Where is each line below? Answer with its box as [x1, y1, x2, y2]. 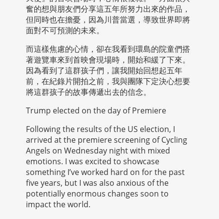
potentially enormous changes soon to [25, 188, 169, 199]
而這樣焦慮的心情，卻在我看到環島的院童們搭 [25, 44, 190, 55]
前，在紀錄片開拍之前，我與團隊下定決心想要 [25, 76, 190, 87]
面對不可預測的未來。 [25, 25, 104, 36]
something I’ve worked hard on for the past [25, 167, 185, 178]
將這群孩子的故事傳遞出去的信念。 [25, 87, 151, 98]
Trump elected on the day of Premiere [25, 105, 166, 116]
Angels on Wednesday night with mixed [25, 145, 170, 156]
